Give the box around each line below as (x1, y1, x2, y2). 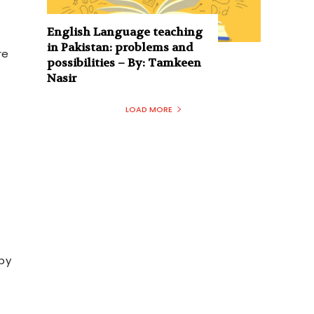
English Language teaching (47, 24, 203, 39)
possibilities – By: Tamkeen (47, 55, 202, 70)
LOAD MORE (125, 103, 172, 115)
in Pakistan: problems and (47, 39, 194, 55)
